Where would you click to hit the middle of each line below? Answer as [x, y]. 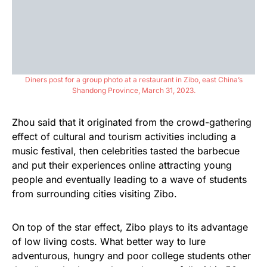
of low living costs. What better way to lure [109, 241]
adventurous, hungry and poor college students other [131, 255]
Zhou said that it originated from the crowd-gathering [132, 122]
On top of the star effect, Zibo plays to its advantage [130, 227]
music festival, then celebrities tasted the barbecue [126, 150]
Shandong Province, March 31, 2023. [133, 90]
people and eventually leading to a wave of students [129, 179]
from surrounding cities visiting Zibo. [94, 193]
